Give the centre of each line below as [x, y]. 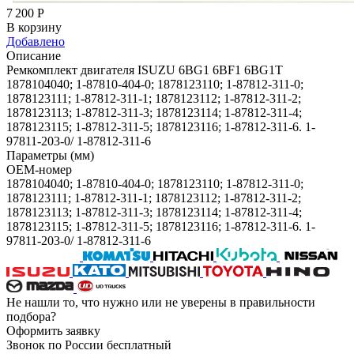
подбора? [31, 316]
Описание [34, 55]
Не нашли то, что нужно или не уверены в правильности [161, 302]
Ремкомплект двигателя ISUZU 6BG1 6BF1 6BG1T [145, 70]
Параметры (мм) [50, 155]
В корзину [34, 27]
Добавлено [36, 41]
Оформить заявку [53, 330]
